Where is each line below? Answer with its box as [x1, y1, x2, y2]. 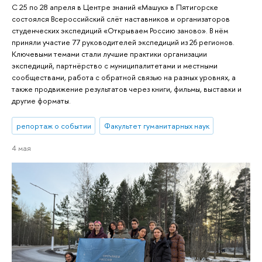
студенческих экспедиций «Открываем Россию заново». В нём [12, 25, 228, 36]
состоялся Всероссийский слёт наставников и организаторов [12, 13, 230, 25]
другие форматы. [12, 95, 71, 106]
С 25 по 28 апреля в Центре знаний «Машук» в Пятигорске [12, 2, 218, 13]
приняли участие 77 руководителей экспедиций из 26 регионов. [12, 37, 235, 48]
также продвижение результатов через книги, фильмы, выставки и [12, 84, 242, 95]
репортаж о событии [16, 120, 91, 131]
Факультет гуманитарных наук [104, 120, 209, 131]
